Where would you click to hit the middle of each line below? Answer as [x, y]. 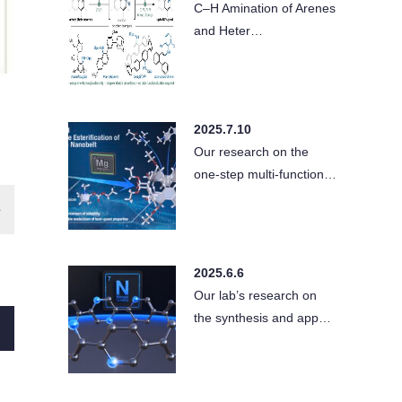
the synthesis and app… [262, 318]
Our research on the [251, 152]
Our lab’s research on [255, 295]
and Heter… [228, 31]
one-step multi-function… [265, 174]
